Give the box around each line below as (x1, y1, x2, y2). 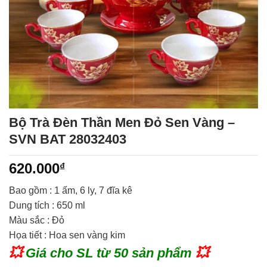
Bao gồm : (9, 185, 54, 196)
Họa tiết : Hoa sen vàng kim (9, 230, 125, 241)
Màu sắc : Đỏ (9, 215, 64, 226)
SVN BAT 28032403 (9, 132, 126, 147)
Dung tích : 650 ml (9, 200, 85, 211)
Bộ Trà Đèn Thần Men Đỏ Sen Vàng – (9, 115, 235, 131)
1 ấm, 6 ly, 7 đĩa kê (54, 185, 132, 196)
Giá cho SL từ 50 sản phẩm (26, 246, 192, 261)
